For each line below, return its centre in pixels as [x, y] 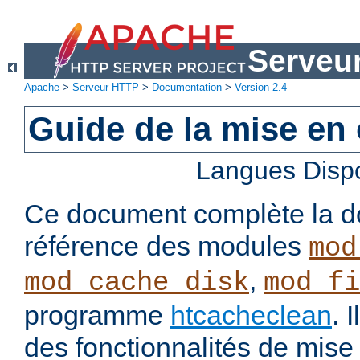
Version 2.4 [261, 88]
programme [97, 315]
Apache [42, 88]
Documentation [187, 88]
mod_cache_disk [137, 283]
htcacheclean [251, 315]
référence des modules [166, 246]
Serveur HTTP [106, 88]
